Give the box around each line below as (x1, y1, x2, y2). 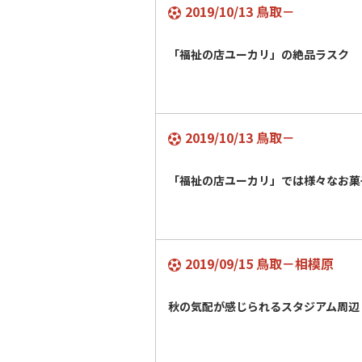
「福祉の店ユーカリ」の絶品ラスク (168, 46, 349, 62)
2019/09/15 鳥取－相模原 (185, 254, 334, 273)
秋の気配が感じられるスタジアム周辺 (168, 298, 360, 314)
